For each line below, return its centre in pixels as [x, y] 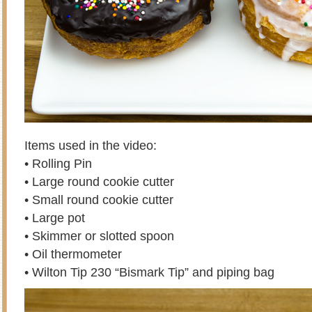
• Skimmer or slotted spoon [99, 236]
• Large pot [55, 218]
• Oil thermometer [73, 254]
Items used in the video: [91, 145]
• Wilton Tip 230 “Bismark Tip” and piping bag [149, 272]
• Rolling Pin [58, 163]
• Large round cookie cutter [99, 181]
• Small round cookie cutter [99, 200]
